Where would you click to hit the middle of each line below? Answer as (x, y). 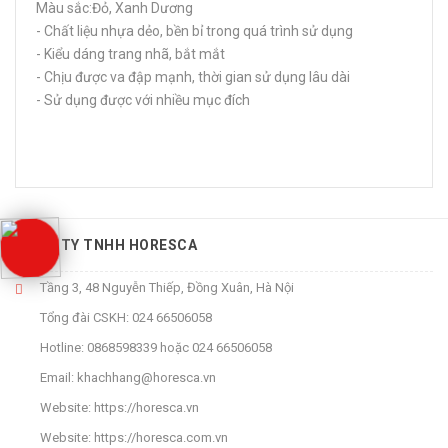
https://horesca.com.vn (161, 437)
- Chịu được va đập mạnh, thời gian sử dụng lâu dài (194, 77)
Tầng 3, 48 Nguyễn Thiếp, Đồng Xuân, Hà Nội (167, 287)
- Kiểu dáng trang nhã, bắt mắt (132, 54)
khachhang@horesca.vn (146, 377)
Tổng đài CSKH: (84, 317)
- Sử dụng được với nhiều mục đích (143, 100)
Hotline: (62, 347)
